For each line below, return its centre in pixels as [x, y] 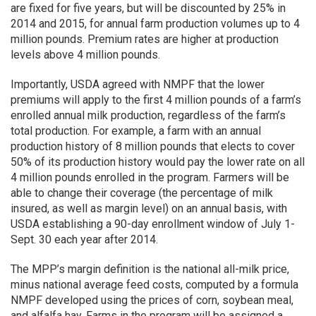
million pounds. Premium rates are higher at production [145, 39]
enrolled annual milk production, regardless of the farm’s [148, 115]
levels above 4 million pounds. [85, 55]
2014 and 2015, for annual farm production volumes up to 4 [155, 24]
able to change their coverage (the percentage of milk [142, 193]
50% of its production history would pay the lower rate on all [158, 162]
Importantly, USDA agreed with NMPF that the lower [138, 84]
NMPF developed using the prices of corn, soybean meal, [152, 300]
